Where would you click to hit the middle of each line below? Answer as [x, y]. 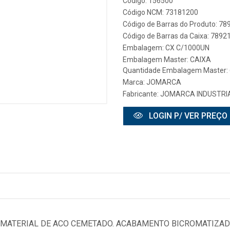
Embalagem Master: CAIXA [167, 60]
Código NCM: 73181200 [160, 12]
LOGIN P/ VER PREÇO [187, 116]
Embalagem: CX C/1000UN [166, 48]
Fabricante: [141, 94]
